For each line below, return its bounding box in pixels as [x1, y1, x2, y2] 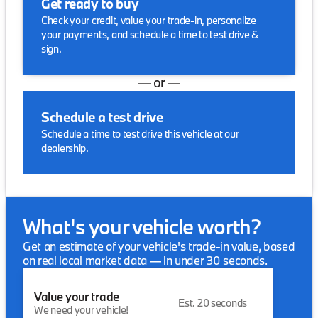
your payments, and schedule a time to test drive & [41, 28, 260, 41]
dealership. [41, 141, 89, 155]
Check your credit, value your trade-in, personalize [41, 13, 256, 27]
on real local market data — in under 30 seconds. [23, 253, 268, 268]
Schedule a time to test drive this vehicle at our [41, 127, 239, 141]
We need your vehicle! [34, 302, 129, 317]
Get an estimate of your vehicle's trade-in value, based [23, 238, 295, 253]
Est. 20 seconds [178, 295, 247, 309]
